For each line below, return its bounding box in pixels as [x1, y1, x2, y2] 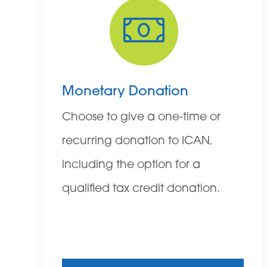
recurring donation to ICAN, [62, 136, 213, 148]
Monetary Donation [62, 85, 188, 100]
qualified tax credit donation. [62, 184, 220, 195]
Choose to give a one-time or [62, 112, 221, 124]
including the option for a [62, 160, 200, 172]
